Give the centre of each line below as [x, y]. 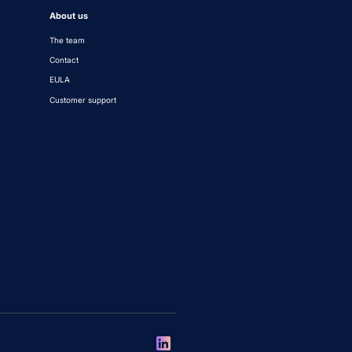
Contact [64, 60]
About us [68, 16]
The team [67, 40]
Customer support [82, 100]
